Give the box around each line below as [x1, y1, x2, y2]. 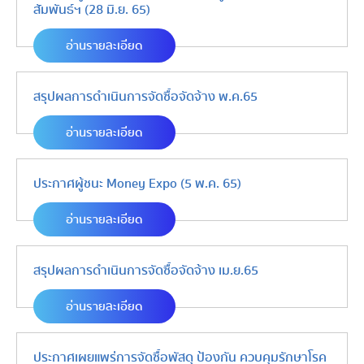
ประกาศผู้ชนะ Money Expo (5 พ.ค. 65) [33, 173, 241, 194]
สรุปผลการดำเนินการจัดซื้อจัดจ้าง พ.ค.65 [33, 86, 258, 107]
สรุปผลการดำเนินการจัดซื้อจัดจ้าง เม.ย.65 [33, 260, 258, 281]
